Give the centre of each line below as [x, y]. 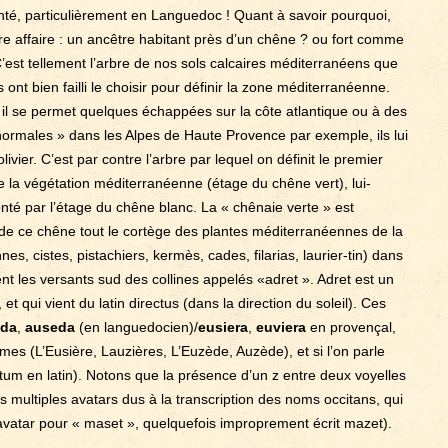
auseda [48, 327]
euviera [281, 327]
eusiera [223, 327]
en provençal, [351, 327]
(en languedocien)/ [136, 327]
